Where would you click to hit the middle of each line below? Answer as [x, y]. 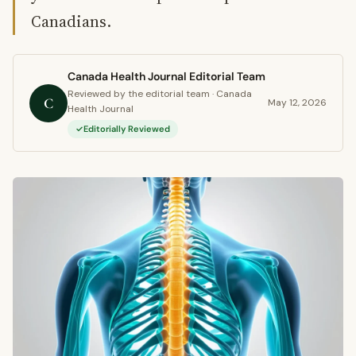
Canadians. [71, 21]
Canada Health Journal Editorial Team [166, 76]
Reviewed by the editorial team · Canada [160, 94]
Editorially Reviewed [127, 129]
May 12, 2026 [297, 103]
